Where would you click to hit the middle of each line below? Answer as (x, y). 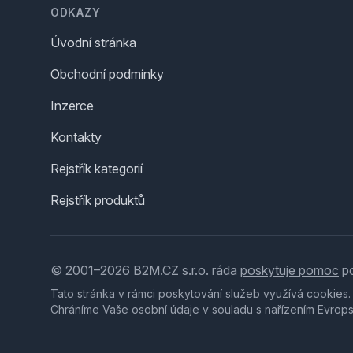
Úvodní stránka (93, 43)
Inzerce (72, 106)
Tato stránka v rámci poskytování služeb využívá (178, 294)
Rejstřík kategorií (97, 169)
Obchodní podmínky (107, 74)
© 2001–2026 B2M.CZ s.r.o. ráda (145, 270)
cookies (327, 294)
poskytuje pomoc (290, 270)
